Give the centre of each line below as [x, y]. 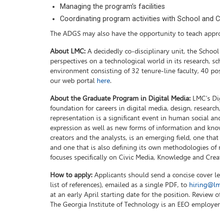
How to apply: [71, 175]
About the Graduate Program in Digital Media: [120, 98]
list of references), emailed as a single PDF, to [120, 185]
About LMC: [68, 51]
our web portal [73, 81]
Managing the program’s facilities [112, 7]
